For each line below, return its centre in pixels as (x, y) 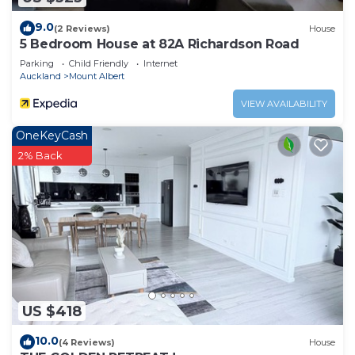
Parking (37, 64)
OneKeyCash (52, 136)
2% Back (40, 156)
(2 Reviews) (82, 28)
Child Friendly (99, 64)
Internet (160, 64)
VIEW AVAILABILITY (284, 104)
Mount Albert (97, 76)
